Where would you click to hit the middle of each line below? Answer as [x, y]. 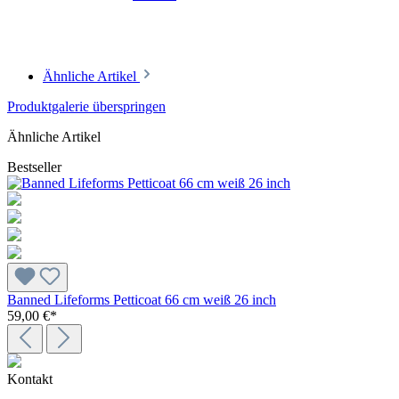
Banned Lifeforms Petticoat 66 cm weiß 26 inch [142, 299]
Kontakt [30, 379]
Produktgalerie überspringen [86, 106]
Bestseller [34, 167]
